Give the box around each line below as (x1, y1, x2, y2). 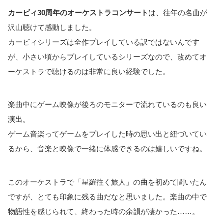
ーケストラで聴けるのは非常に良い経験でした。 (8, 67, 170, 76)
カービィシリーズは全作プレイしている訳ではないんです (8, 37, 199, 46)
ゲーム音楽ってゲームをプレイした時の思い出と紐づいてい (8, 130, 207, 138)
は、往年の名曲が (148, 8, 207, 17)
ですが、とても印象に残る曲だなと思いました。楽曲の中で (8, 192, 207, 201)
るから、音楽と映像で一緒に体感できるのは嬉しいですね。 (8, 144, 207, 153)
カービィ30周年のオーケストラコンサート (8, 8, 148, 17)
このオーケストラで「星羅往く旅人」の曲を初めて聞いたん (8, 177, 207, 186)
